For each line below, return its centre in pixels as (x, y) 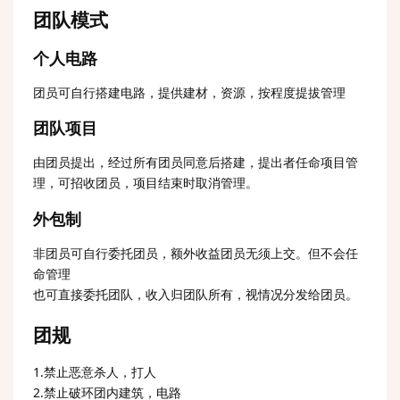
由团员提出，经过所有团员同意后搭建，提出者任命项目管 (196, 162)
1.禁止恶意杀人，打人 (95, 371)
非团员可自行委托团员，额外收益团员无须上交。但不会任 (196, 253)
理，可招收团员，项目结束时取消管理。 (146, 183)
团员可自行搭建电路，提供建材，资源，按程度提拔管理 (189, 92)
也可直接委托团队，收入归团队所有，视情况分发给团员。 (196, 294)
